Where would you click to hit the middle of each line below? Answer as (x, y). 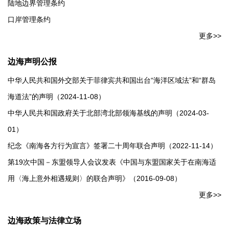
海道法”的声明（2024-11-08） (56, 97)
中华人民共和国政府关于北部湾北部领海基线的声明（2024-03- (108, 113)
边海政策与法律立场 (44, 221)
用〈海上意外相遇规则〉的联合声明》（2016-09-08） (95, 178)
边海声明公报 (32, 62)
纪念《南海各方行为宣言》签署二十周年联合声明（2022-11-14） (112, 146)
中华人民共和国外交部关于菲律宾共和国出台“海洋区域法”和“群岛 (112, 80)
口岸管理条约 (29, 19)
